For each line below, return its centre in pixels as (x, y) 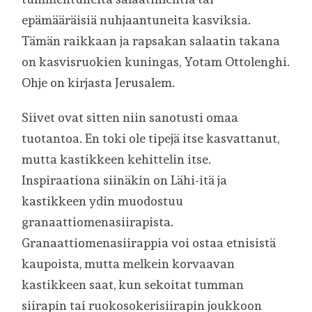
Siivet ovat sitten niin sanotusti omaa (130, 118)
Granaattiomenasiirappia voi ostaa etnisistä (149, 243)
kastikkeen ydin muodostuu (103, 201)
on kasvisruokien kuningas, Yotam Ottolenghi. (156, 62)
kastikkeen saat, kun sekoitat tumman (133, 285)
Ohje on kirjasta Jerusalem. (99, 83)
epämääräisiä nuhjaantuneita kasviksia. (136, 20)
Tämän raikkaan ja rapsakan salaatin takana (151, 41)
